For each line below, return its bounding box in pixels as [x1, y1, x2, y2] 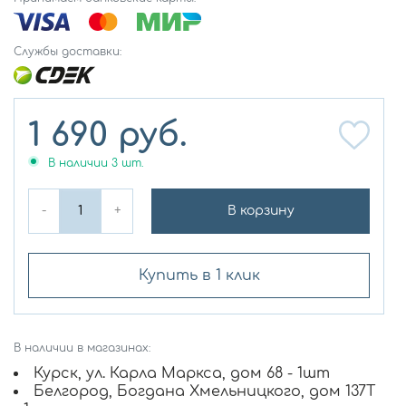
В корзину [227, 203, 295, 217]
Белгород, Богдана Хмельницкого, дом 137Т [34, 383, 375, 401]
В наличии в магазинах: [14, 342, 150, 355]
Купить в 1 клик [138, 266, 260, 284]
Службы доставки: [14, 44, 121, 58]
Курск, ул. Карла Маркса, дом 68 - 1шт [34, 365, 330, 382]
